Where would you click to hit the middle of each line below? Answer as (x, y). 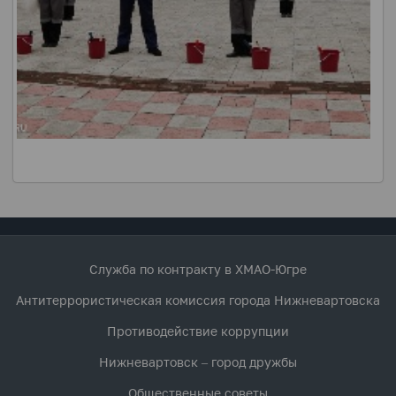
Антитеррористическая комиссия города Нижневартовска (198, 300)
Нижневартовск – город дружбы (198, 362)
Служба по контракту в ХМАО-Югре (198, 269)
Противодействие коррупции (198, 331)
